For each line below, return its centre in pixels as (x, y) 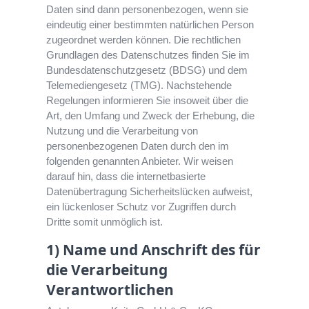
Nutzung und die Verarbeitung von (122, 131)
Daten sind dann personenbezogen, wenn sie (148, 10)
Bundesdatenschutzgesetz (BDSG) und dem (147, 70)
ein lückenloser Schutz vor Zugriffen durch (141, 207)
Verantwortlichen (110, 290)
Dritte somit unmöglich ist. (105, 222)
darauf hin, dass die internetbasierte (126, 177)
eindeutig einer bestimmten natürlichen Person (150, 25)
